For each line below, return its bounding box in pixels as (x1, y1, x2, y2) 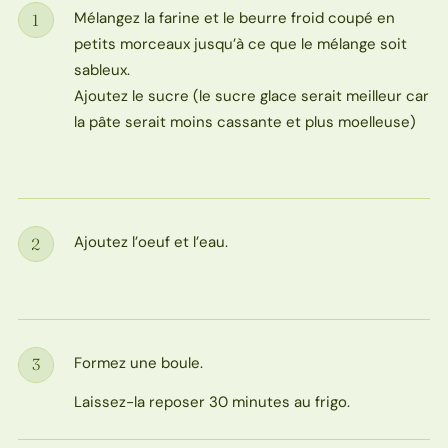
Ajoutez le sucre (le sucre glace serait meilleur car (73, 86, 429, 107)
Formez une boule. (73, 352, 203, 373)
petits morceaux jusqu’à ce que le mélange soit (73, 34, 407, 55)
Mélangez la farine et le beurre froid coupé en (73, 8, 395, 29)
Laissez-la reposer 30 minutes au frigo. (73, 391, 350, 412)
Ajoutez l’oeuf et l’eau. (73, 232, 228, 253)
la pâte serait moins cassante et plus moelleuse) (73, 112, 416, 133)
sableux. (73, 60, 130, 81)
